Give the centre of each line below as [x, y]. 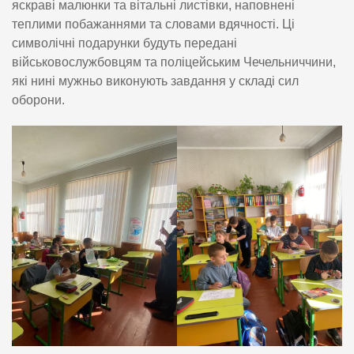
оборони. [38, 100]
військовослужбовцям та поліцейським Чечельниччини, [174, 62]
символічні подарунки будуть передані [124, 43]
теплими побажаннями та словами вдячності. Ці [153, 24]
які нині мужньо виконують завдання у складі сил [155, 81]
